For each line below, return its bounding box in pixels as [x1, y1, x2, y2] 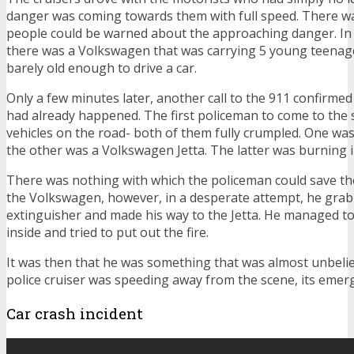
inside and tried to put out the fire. [6, 224, 209, 242]
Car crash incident [6, 303, 143, 324]
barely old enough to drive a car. [6, 59, 197, 77]
